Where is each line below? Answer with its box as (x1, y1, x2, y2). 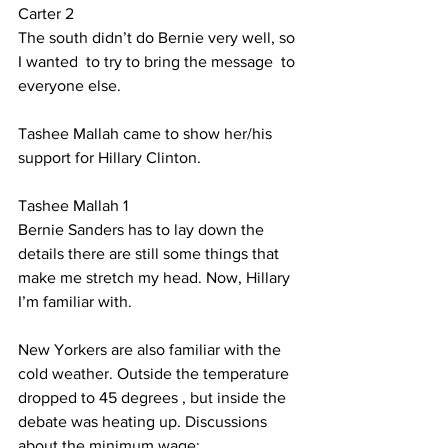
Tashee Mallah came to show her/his (18, 125, 276, 142)
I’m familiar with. (18, 293, 132, 310)
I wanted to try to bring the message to (18, 53, 299, 70)
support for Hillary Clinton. (18, 149, 201, 166)
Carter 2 (18, 5, 74, 22)
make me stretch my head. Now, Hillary (18, 269, 294, 286)
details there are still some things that (18, 245, 283, 262)
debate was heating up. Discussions (18, 413, 271, 430)
